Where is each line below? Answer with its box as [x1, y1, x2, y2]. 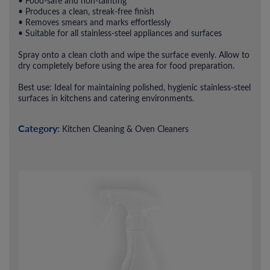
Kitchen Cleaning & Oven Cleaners [62, 122, 189, 134]
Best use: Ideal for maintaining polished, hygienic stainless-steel [18, 81, 251, 93]
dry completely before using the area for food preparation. [18, 59, 234, 71]
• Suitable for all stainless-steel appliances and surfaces [18, 27, 222, 39]
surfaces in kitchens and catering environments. [18, 92, 194, 104]
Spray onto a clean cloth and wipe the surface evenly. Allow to [18, 48, 250, 60]
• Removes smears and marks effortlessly [18, 16, 171, 28]
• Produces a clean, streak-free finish [18, 5, 154, 17]
